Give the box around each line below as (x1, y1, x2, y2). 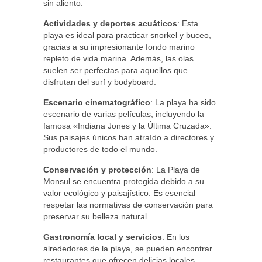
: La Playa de (151, 165, 200, 174)
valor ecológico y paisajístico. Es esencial (43, 188, 195, 198)
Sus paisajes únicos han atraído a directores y (43, 133, 214, 142)
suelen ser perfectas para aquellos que (43, 65, 188, 75)
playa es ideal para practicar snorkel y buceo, (43, 30, 211, 40)
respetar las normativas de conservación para (43, 200, 213, 209)
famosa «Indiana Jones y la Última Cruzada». (43, 121, 212, 130)
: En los (162, 232, 189, 242)
